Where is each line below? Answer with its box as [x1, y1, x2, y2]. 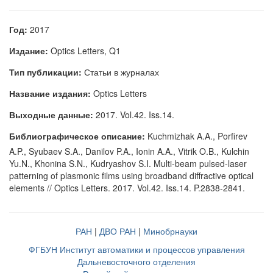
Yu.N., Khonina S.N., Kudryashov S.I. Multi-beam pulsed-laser [9, 157, 247, 169]
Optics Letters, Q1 [48, 44, 121, 57]
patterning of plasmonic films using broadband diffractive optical [9, 169, 253, 182]
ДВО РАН [99, 225, 136, 237]
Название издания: [9, 87, 91, 99]
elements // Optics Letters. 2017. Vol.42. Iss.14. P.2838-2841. [9, 182, 245, 194]
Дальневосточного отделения [77, 255, 196, 268]
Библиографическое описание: [9, 130, 145, 142]
